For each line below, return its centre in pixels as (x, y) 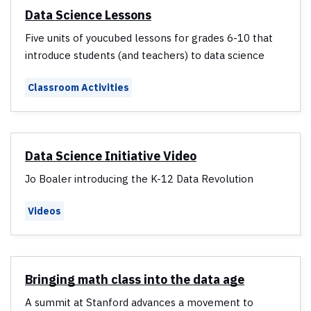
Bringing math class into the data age (135, 280)
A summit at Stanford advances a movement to (139, 303)
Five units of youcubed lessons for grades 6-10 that (149, 38)
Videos (44, 211)
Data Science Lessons (88, 15)
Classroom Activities (78, 88)
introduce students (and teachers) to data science (145, 56)
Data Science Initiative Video (111, 156)
